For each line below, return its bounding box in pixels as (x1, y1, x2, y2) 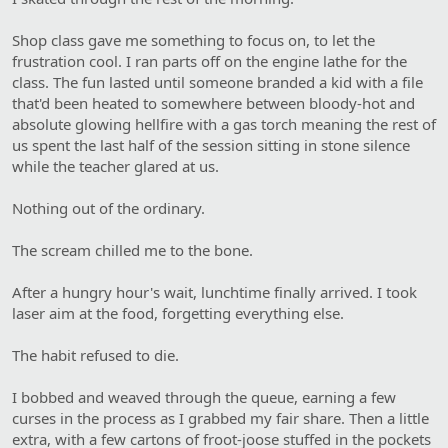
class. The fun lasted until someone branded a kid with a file (12, 71, 423, 92)
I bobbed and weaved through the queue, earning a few (12, 386, 396, 407)
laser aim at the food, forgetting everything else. (12, 302, 344, 323)
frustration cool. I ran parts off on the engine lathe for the (12, 50, 407, 71)
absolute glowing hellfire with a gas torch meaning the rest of (12, 113, 436, 134)
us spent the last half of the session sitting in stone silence (12, 134, 410, 155)
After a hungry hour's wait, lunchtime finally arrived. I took (12, 281, 417, 302)
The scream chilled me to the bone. (12, 239, 253, 260)
